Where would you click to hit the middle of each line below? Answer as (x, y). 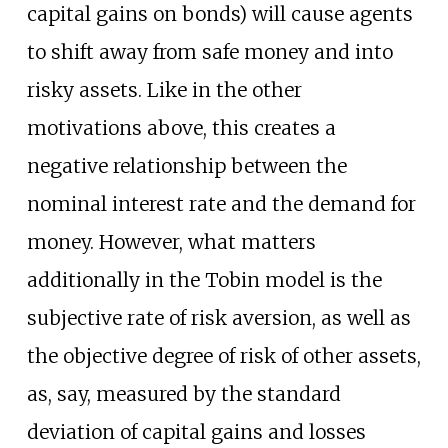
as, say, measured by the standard (183, 393)
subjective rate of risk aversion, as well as (218, 317)
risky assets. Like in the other (164, 89)
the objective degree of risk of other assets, (223, 355)
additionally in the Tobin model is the (204, 279)
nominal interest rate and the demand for (221, 203)
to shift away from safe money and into (209, 51)
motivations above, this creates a (181, 127)
